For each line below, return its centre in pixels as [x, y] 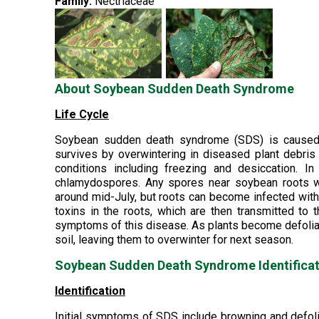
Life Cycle [82, 114]
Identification [90, 291]
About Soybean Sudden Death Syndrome [174, 89]
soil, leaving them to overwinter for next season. [174, 240]
